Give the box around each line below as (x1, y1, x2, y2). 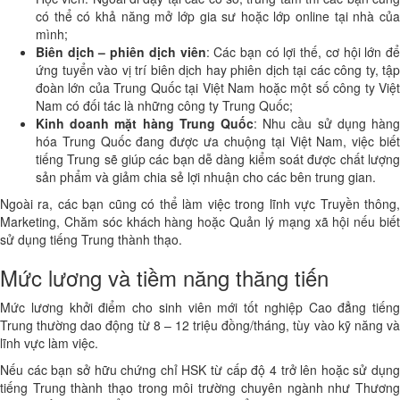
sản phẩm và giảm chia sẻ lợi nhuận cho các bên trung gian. (36, 167, 376, 186)
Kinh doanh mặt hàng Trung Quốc (36, 113, 254, 132)
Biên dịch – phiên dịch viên (36, 42, 206, 61)
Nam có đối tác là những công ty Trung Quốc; (36, 96, 293, 114)
